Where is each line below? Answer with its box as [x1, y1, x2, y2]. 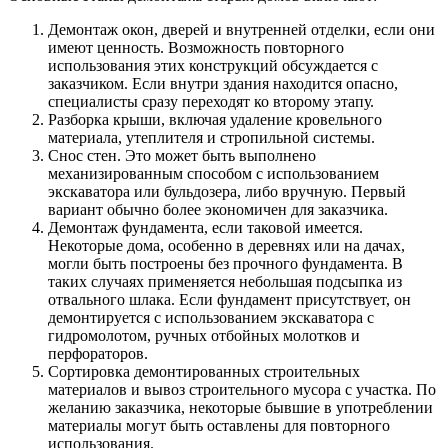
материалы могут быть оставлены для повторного [48, 417, 390, 435]
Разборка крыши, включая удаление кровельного [48, 111, 382, 129]
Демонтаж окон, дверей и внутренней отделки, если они [48, 21, 435, 39]
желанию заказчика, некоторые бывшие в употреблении [48, 399, 433, 417]
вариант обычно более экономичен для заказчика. [48, 201, 388, 219]
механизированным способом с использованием [48, 165, 379, 183]
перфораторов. [48, 345, 148, 363]
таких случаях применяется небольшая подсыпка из [48, 273, 402, 291]
